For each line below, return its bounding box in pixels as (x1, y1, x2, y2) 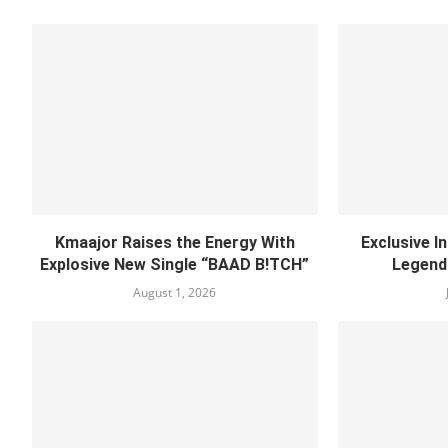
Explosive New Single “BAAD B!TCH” (40, 254, 310, 274)
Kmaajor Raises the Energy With (54, 232, 295, 252)
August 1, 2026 (133, 283, 217, 301)
